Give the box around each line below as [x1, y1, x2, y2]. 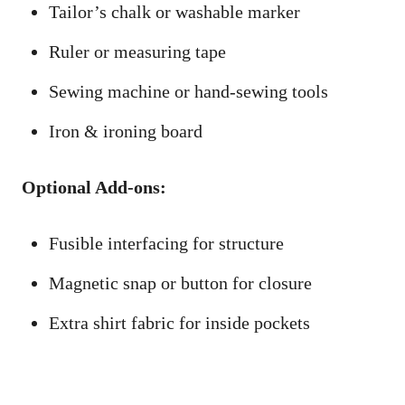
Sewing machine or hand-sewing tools [49, 81, 328, 102]
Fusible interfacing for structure [49, 233, 284, 254]
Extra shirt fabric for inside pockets [49, 313, 310, 334]
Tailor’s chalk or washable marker [49, 2, 300, 23]
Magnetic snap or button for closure [49, 273, 312, 294]
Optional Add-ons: [22, 177, 166, 198]
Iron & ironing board [49, 121, 202, 142]
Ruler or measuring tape [49, 42, 226, 62]
